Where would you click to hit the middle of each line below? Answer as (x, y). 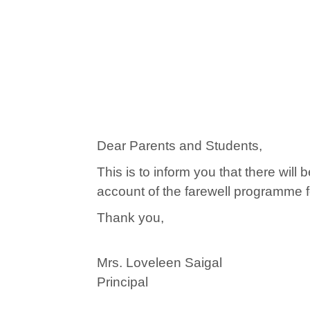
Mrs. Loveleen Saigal (159, 263)
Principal (122, 282)
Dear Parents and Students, (179, 146)
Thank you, (130, 218)
